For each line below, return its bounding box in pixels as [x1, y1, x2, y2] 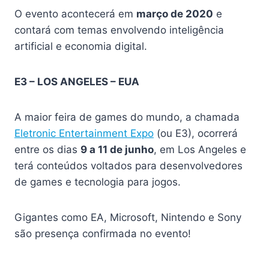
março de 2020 [136, 8, 213, 20]
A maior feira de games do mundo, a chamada [14, 111, 240, 124]
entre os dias [14, 144, 80, 156]
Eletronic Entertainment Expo [14, 127, 154, 140]
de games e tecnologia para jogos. [14, 176, 184, 189]
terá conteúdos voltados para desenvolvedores [14, 160, 243, 172]
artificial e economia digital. [14, 40, 150, 53]
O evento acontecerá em [14, 8, 136, 20]
